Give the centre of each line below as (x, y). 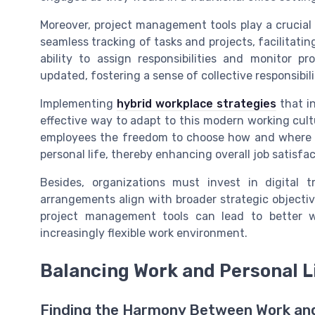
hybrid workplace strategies (196, 103)
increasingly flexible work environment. (144, 233)
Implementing (78, 103)
